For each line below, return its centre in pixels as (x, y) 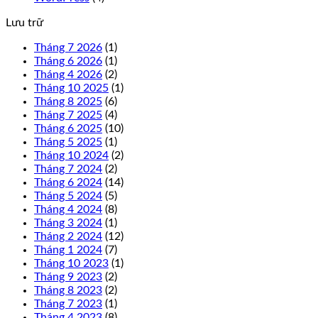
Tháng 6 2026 (68, 61)
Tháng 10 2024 (71, 156)
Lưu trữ (24, 23)
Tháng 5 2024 (68, 196)
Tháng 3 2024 (68, 223)
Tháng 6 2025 (68, 129)
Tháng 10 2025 (71, 88)
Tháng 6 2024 (68, 183)
